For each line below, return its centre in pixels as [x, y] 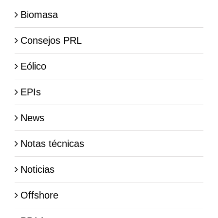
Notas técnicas [52, 143]
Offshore [39, 195]
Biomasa [39, 14]
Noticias [37, 169]
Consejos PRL [51, 40]
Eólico [33, 66]
